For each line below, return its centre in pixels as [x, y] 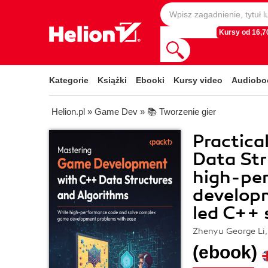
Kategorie [69, 80]
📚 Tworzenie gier [182, 112]
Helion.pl [68, 112]
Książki [112, 80]
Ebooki [150, 80]
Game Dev [116, 112]
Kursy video [198, 80]
